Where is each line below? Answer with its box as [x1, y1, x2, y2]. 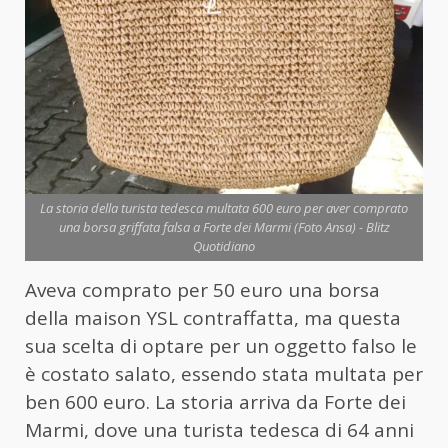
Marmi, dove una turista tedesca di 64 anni [25, 416, 414, 443]
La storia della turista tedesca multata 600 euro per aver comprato [40, 198, 408, 217]
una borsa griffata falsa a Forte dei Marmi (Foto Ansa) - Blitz [58, 217, 390, 236]
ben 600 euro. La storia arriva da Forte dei [25, 388, 406, 415]
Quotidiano [193, 236, 255, 255]
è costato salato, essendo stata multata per [25, 360, 423, 387]
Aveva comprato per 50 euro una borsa [25, 276, 380, 303]
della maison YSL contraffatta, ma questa [25, 304, 401, 331]
